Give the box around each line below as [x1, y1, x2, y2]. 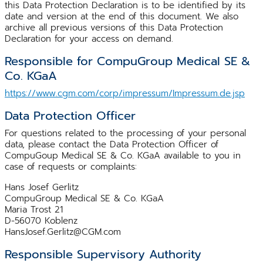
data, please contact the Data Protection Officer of [5, 137, 218, 151]
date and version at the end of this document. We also [5, 9, 238, 23]
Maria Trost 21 [5, 203, 63, 216]
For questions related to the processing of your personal [5, 126, 246, 140]
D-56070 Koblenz [5, 214, 77, 227]
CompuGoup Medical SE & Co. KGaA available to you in [5, 149, 241, 162]
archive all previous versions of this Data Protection [5, 21, 223, 34]
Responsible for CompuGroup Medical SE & [5, 52, 250, 70]
